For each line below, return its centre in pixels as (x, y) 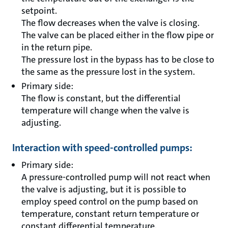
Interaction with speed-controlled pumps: (102, 148)
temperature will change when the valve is (105, 110)
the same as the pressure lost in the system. (108, 72)
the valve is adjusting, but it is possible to (104, 189)
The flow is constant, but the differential (101, 98)
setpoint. (39, 11)
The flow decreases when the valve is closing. (110, 23)
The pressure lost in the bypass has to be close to (118, 60)
